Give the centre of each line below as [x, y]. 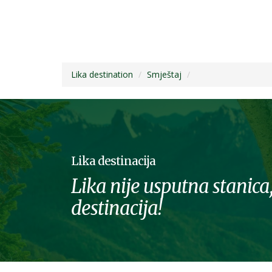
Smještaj [164, 74]
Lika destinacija [113, 161]
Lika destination [102, 74]
